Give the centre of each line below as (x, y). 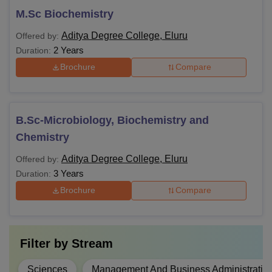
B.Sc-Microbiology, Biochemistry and (112, 120)
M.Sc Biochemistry (65, 14)
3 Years (69, 173)
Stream (92, 243)
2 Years (69, 50)
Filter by (46, 243)
